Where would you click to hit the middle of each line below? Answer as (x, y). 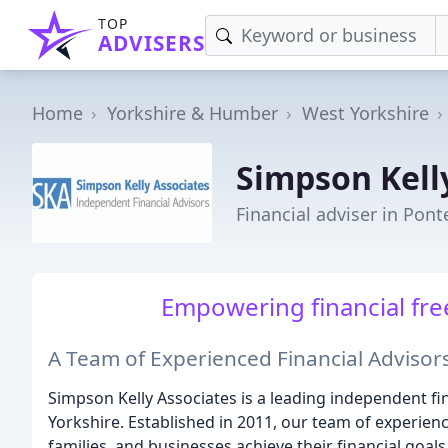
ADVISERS (151, 43)
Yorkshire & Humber (192, 113)
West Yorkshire (365, 113)
